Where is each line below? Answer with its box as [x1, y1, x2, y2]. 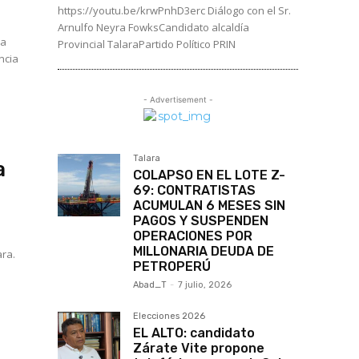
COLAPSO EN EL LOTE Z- [133, 167, 285, 184]
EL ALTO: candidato [133, 325, 255, 341]
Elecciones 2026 [133, 311, 205, 322]
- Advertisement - [143, 95, 213, 105]
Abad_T [133, 280, 167, 291]
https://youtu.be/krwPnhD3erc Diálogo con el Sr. [58, 3, 291, 18]
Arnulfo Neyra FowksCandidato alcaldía [58, 20, 249, 35]
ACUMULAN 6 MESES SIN [133, 198, 285, 214]
